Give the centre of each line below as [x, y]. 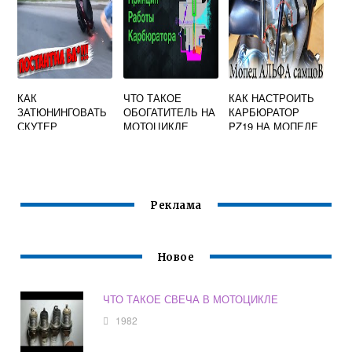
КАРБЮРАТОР [264, 112]
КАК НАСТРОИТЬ [272, 98]
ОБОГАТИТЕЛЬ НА [169, 112]
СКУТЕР [38, 126]
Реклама [176, 206]
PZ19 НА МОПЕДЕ [274, 126]
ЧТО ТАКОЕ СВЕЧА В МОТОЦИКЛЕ [191, 299]
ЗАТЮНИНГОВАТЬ [62, 112]
